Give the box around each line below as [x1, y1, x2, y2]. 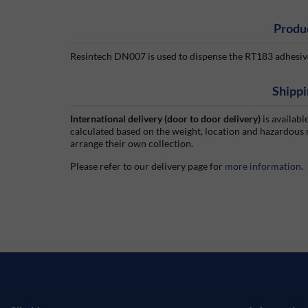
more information [225, 159, 301, 172]
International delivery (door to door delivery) [70, 112, 261, 124]
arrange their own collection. [70, 137, 193, 149]
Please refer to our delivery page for [70, 159, 225, 172]
